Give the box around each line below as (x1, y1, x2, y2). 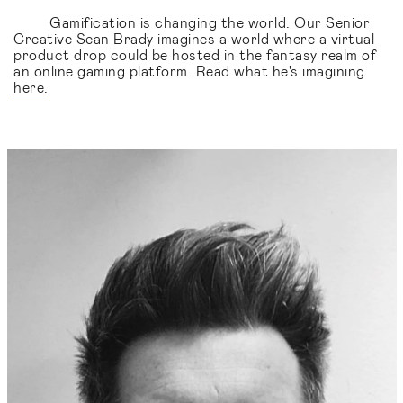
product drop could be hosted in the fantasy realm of (13, 46, 376, 63)
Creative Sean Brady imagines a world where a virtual (13, 30, 374, 47)
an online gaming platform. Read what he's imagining (13, 62, 365, 79)
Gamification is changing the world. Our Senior (49, 13, 370, 31)
